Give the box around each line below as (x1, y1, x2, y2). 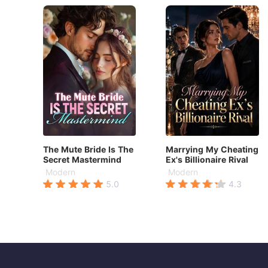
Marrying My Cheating (166, 144, 259, 154)
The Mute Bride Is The (43, 144, 133, 154)
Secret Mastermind (43, 154, 121, 165)
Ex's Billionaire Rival (166, 154, 249, 165)
